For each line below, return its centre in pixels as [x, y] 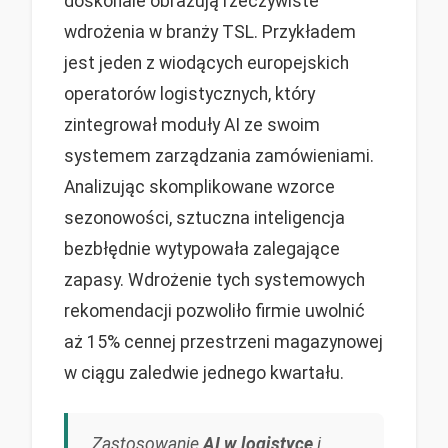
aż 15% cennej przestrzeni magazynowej [223, 342]
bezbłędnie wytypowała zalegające [202, 249]
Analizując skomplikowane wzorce [199, 187]
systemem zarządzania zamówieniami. [219, 156]
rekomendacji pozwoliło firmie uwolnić [214, 311]
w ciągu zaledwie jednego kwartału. [204, 373]
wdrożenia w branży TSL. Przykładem [210, 32]
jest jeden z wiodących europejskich [206, 63]
